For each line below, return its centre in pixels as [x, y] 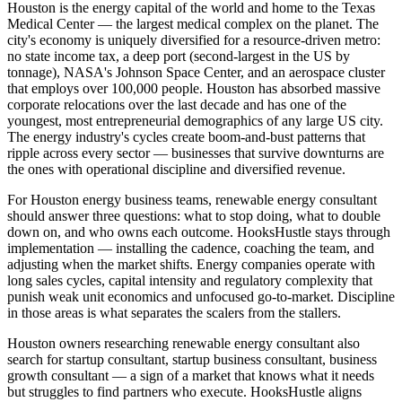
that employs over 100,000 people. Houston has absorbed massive [194, 88]
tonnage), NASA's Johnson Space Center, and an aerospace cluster [196, 72]
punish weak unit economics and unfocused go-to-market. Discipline [201, 296]
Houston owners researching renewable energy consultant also [184, 343]
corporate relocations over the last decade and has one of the [177, 104]
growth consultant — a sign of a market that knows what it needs [191, 375]
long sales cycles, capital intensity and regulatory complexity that [190, 280]
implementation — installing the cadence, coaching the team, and [191, 248]
